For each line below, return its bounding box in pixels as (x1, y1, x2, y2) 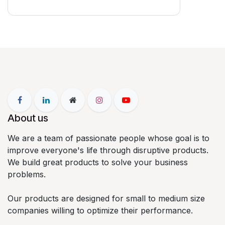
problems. (8, 169, 46, 180)
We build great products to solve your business (8, 157, 188, 168)
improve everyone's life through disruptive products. (8, 145, 208, 156)
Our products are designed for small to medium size (8, 193, 205, 204)
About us (8, 112, 48, 125)
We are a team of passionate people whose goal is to (8, 133, 209, 144)
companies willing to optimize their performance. (8, 205, 193, 216)
